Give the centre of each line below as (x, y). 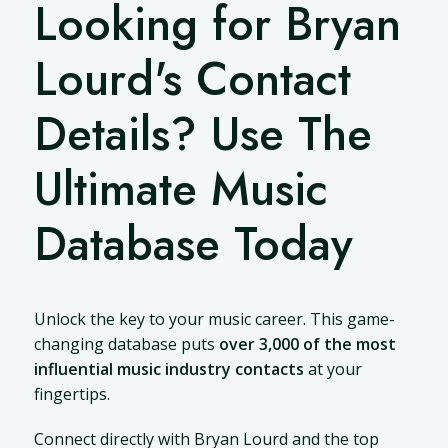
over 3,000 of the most (307, 344)
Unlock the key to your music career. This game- (214, 319)
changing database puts (126, 344)
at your (332, 369)
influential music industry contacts (168, 369)
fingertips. (71, 394)
